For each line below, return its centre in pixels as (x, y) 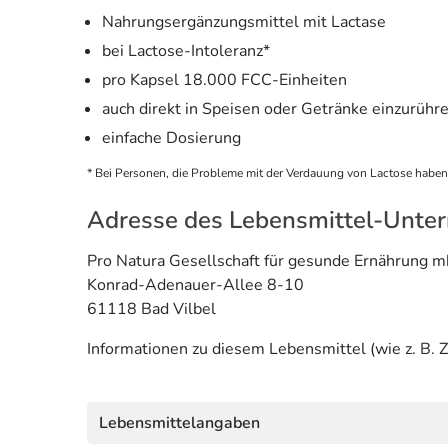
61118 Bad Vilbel (151, 308)
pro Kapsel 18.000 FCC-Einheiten (224, 79)
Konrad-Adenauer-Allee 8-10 (195, 284)
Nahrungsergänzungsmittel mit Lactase (244, 21)
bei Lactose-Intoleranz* (186, 50)
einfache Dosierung (171, 137)
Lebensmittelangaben (179, 422)
